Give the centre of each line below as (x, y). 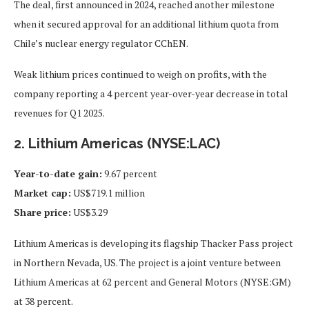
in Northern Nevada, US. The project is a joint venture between (147, 262)
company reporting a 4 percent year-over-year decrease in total (151, 93)
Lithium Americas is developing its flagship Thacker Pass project (153, 243)
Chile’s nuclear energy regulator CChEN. (101, 43)
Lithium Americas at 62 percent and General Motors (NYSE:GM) (152, 281)
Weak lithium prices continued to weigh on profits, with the (140, 74)
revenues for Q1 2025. (59, 112)
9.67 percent (130, 173)
